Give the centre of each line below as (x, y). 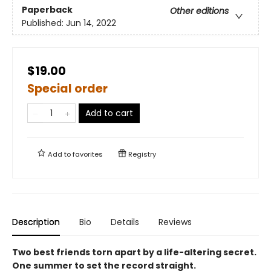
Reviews (175, 222)
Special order (67, 88)
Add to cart (109, 113)
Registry (141, 154)
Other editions (199, 11)
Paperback (47, 9)
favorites (88, 154)
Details (125, 222)
